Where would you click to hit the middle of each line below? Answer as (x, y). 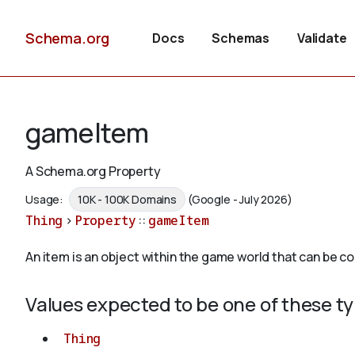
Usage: (46, 200)
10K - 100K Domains (127, 200)
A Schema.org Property (93, 171)
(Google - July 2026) (240, 200)
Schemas (241, 38)
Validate (322, 38)
